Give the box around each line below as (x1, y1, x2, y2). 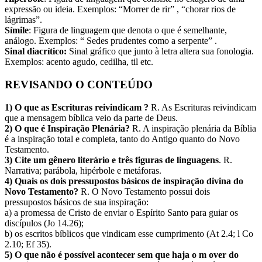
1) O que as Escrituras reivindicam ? (5, 102, 151, 112)
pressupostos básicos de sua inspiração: (5, 196, 149, 207)
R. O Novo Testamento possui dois (78, 186, 210, 196)
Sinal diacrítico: (5, 46, 69, 57)
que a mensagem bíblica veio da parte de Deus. (5, 112, 178, 123)
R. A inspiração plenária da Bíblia (132, 123, 256, 133)
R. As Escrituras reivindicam (151, 102, 256, 112)
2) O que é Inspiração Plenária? (5, 123, 132, 133)
